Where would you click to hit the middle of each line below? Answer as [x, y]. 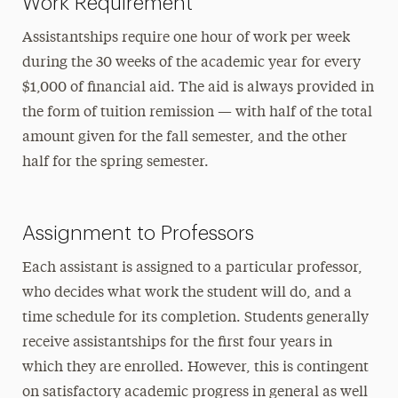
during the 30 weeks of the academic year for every [191, 63]
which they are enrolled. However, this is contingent [195, 368]
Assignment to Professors [138, 233]
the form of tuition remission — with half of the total [197, 113]
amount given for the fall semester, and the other [184, 138]
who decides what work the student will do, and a [187, 293]
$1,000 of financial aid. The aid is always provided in [198, 88]
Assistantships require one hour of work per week [186, 38]
